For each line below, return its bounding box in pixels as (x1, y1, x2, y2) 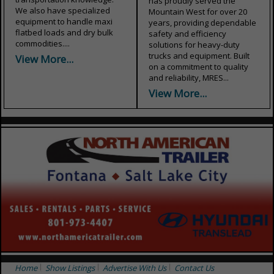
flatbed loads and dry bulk (15, 26, 113, 38)
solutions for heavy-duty (149, 39, 240, 50)
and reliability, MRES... (149, 72, 229, 83)
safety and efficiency (149, 28, 226, 39)
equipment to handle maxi (15, 15, 113, 27)
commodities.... (15, 37, 70, 49)
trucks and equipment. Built (149, 50, 250, 61)
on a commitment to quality (149, 61, 248, 72)
